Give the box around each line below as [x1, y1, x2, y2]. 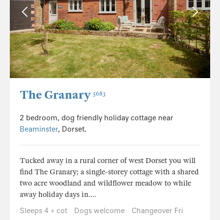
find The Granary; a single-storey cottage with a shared [20, 167, 199, 176]
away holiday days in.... [20, 190, 96, 199]
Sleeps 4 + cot [20, 206, 67, 215]
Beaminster [20, 124, 58, 134]
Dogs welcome [74, 206, 125, 215]
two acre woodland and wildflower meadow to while [20, 178, 191, 188]
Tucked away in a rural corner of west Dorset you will [20, 156, 195, 165]
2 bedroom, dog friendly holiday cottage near [20, 113, 173, 122]
